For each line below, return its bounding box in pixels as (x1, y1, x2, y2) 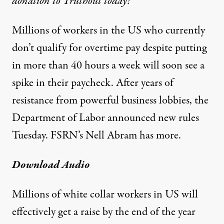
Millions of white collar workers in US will (12, 186, 198, 203)
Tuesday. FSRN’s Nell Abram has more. (12, 127, 181, 144)
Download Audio (12, 157, 90, 173)
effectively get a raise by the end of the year (12, 204, 195, 220)
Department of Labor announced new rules (12, 110, 199, 126)
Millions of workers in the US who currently (12, 22, 205, 39)
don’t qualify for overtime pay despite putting (12, 40, 206, 56)
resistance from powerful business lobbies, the (12, 92, 208, 109)
